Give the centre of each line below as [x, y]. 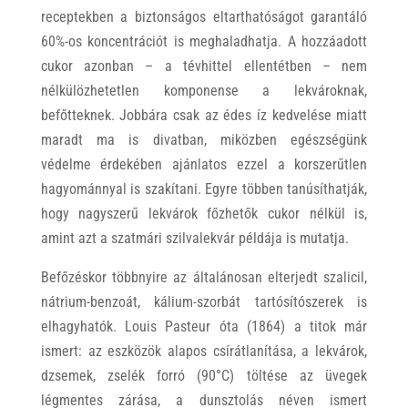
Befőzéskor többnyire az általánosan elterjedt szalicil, [204, 277]
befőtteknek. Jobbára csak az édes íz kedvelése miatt [204, 115]
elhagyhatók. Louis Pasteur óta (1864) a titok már [204, 326]
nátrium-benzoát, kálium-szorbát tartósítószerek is [204, 302]
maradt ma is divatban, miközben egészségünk [204, 140]
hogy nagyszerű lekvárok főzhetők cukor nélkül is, [204, 214]
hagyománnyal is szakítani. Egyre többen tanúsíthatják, [204, 189]
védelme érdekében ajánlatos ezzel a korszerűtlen [204, 164]
